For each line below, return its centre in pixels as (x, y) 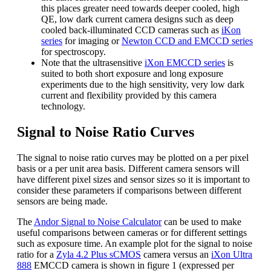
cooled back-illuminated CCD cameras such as (131, 30)
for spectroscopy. (73, 52)
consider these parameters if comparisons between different (129, 191)
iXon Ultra (232, 255)
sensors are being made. (62, 201)
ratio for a (37, 255)
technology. (63, 106)
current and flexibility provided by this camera (129, 96)
